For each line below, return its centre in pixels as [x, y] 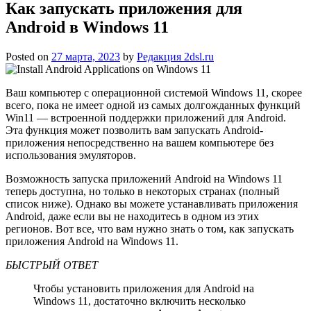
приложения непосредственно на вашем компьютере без [140, 142]
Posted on [28, 56]
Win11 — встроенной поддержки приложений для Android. [146, 117]
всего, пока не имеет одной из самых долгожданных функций [153, 105]
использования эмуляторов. [71, 155]
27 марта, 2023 [86, 56]
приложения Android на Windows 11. [92, 241]
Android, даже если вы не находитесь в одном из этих [132, 216]
